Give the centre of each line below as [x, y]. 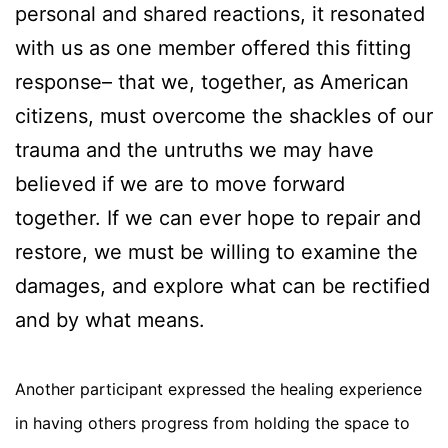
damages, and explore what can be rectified [222, 285]
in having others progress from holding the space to [212, 422]
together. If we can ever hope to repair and [218, 217]
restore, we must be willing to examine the [216, 251]
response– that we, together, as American [212, 81]
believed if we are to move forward [180, 183]
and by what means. [110, 319]
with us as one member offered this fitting [213, 47]
